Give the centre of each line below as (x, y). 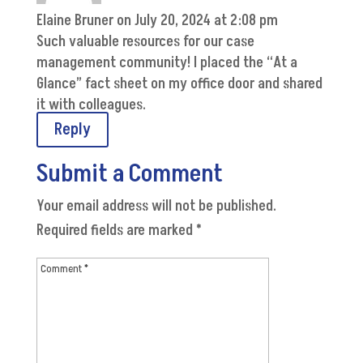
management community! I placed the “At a (167, 63)
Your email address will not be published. (156, 207)
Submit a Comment (129, 175)
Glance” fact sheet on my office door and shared (179, 84)
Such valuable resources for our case (145, 42)
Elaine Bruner (75, 21)
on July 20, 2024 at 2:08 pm (197, 21)
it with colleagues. (91, 105)
